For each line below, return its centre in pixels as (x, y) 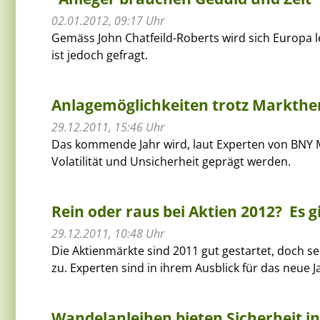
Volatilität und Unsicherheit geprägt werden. (171, 161)
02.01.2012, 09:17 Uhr (108, 20)
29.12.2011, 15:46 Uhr (108, 127)
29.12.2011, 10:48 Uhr (108, 233)
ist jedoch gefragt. (100, 55)
